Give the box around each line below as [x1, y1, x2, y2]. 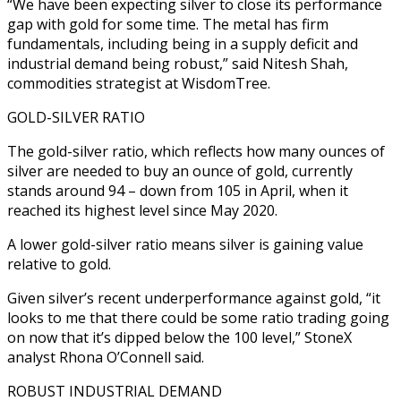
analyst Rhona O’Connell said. [7, 346, 204, 367]
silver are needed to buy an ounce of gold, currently [7, 160, 353, 181]
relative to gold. [7, 253, 111, 274]
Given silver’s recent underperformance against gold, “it [7, 287, 380, 308]
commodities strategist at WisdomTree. [7, 73, 270, 93]
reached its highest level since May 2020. [7, 200, 277, 220]
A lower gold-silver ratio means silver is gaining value [7, 234, 363, 254]
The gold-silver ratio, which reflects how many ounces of [7, 141, 385, 161]
